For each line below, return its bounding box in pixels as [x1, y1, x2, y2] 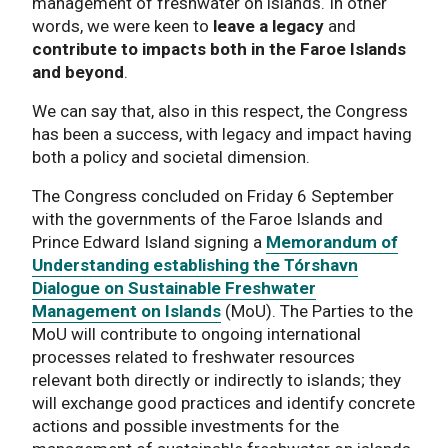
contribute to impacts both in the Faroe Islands [32, 39, 406, 60]
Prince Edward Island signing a [32, 232, 266, 253]
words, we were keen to [32, 16, 213, 37]
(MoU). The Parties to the [221, 301, 413, 322]
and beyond [32, 62, 124, 83]
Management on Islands [32, 301, 221, 322]
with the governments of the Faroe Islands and [32, 209, 383, 230]
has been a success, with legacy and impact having [32, 124, 412, 145]
